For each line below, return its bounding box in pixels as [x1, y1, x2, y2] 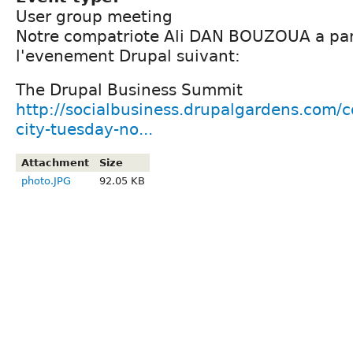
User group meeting [16, 6, 173, 26]
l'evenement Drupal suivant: [16, 46, 240, 65]
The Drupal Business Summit [16, 80, 243, 99]
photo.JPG [20, 174, 71, 187]
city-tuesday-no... [16, 119, 153, 139]
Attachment [20, 156, 89, 169]
